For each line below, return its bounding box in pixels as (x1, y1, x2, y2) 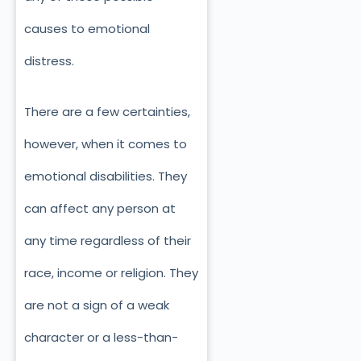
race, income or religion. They (24, 263, 198, 281)
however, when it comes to (24, 135, 187, 152)
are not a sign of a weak (24, 296, 169, 313)
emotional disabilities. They (24, 167, 187, 185)
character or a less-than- (24, 328, 178, 346)
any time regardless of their (24, 231, 191, 249)
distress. (24, 52, 74, 70)
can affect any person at (24, 199, 176, 217)
